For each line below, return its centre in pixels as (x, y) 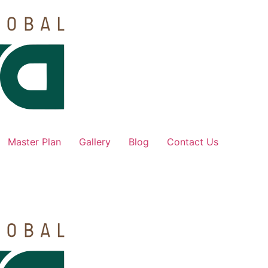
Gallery (95, 142)
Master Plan (34, 142)
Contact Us (193, 142)
